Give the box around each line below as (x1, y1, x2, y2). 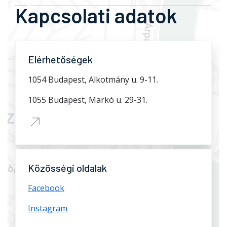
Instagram (28, 203, 67, 214)
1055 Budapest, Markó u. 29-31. (28, 94, 147, 105)
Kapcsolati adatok (15, 3, 177, 27)
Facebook (28, 182, 64, 194)
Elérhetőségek (28, 53, 93, 65)
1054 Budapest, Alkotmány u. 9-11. (28, 74, 158, 85)
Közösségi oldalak (28, 162, 107, 174)
